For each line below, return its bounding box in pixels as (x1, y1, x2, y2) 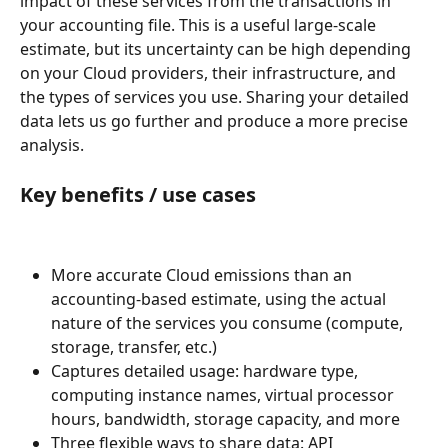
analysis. (20, 134, 84, 157)
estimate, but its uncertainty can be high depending (20, 38, 415, 61)
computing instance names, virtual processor (51, 384, 398, 407)
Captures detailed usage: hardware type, (51, 360, 362, 383)
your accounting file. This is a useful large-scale (20, 14, 380, 37)
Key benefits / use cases (20, 180, 256, 208)
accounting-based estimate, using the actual (51, 288, 390, 311)
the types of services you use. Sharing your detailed (20, 86, 413, 109)
